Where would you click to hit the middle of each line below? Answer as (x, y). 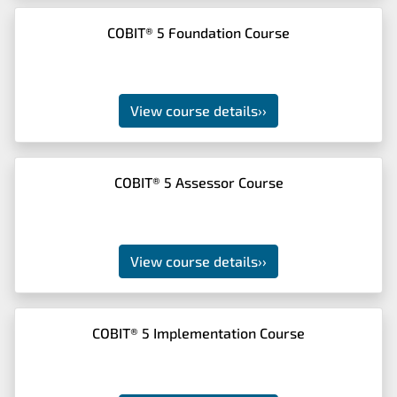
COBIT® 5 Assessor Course (198, 182)
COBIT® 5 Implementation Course (198, 332)
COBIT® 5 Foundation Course (198, 32)
